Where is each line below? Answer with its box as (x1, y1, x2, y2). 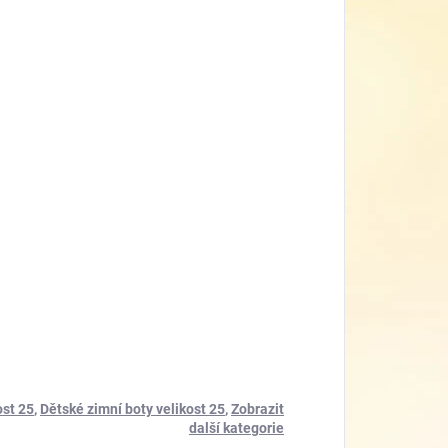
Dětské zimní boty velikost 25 (40, 401, 225, 418)
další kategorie (189, 420, 284, 437)
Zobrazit (231, 401, 284, 418)
